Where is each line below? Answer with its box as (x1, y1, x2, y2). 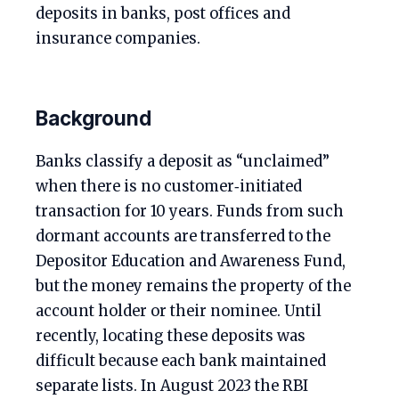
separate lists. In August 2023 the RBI (36, 376, 308, 395)
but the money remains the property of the (36, 276, 351, 296)
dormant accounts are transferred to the (36, 226, 330, 246)
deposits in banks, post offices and (36, 4, 290, 23)
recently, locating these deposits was (36, 326, 305, 346)
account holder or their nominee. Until (36, 301, 322, 321)
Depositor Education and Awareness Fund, (36, 251, 346, 271)
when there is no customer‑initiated (36, 176, 302, 196)
